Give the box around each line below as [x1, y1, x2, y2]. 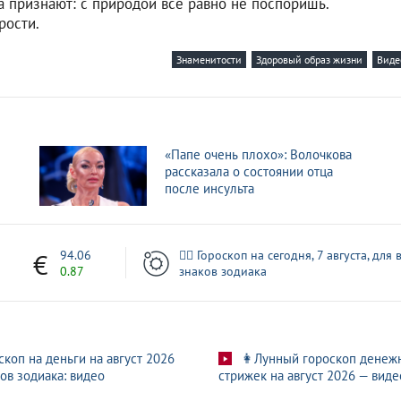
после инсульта [165, 179, 254, 197]
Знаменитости [176, 52, 242, 66]
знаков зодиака [178, 262, 267, 279]
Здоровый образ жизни [256, 52, 363, 66]
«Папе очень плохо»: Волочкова [165, 145, 352, 163]
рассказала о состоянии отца [165, 162, 333, 180]
